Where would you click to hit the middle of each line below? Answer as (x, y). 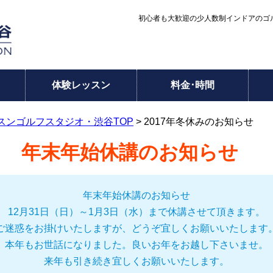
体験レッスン (81, 85)
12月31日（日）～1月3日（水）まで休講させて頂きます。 (136, 212)
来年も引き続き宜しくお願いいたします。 (136, 261)
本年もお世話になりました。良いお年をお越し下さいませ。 (136, 245)
